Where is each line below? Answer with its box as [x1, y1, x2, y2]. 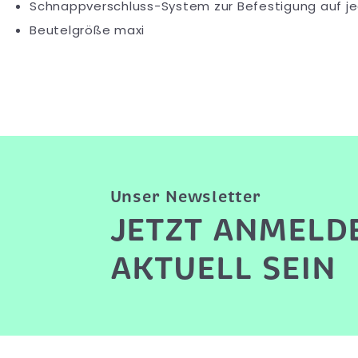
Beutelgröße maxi [30, 21, 145, 38]
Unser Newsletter [109, 186, 261, 207]
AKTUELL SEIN [109, 247, 336, 288]
